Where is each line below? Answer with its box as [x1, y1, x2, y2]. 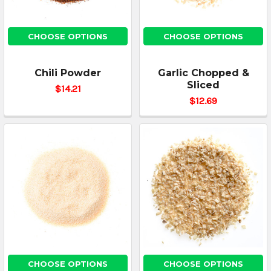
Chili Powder [34, 67, 101, 79]
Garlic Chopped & [157, 67, 249, 79]
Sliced [187, 79, 220, 91]
